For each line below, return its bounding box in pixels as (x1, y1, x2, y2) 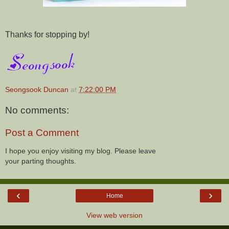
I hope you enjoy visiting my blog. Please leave (5, 147, 156, 155)
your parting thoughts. (5, 157, 76, 166)
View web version (86, 211, 143, 219)
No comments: (5, 105, 69, 116)
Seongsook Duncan (5, 85, 68, 94)
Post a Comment (5, 127, 79, 139)
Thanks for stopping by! (5, 30, 89, 39)
